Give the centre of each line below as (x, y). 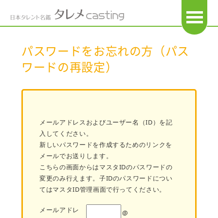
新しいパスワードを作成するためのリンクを (106, 144)
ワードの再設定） (70, 68)
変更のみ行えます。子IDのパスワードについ (106, 178)
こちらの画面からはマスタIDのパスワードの (106, 167)
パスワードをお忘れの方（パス (106, 52)
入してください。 (66, 133)
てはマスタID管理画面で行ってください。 (103, 189)
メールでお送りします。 (76, 155)
